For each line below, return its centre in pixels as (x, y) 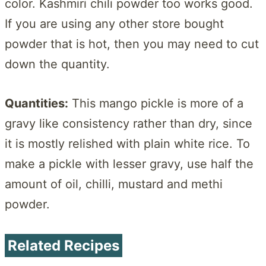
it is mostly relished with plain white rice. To (127, 143)
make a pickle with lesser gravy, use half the (129, 164)
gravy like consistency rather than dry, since (129, 123)
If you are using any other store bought (114, 23)
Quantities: (37, 103)
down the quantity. (57, 64)
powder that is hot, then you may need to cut (132, 44)
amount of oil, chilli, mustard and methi (114, 184)
